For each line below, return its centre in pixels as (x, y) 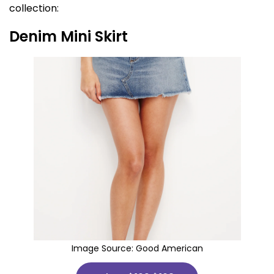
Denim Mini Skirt (68, 36)
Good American (169, 248)
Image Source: (103, 248)
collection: (34, 8)
